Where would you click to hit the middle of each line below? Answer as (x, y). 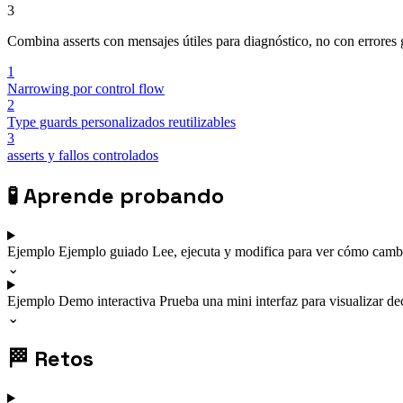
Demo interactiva (109, 301)
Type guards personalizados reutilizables (121, 122)
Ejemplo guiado (105, 252)
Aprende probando (124, 196)
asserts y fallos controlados (83, 156)
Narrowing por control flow (86, 89)
